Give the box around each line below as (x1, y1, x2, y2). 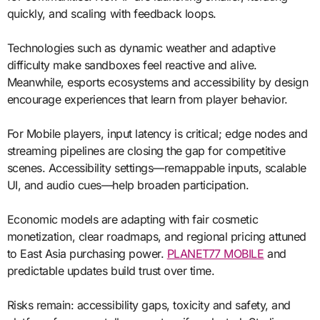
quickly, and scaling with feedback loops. (6, 6, 216, 21)
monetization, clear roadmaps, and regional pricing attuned (6, 229, 306, 244)
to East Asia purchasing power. (6, 246, 167, 261)
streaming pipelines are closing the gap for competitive (6, 144, 286, 159)
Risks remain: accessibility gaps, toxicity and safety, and (6, 298, 291, 313)
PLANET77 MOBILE (166, 246, 264, 261)
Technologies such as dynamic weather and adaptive (6, 41, 276, 56)
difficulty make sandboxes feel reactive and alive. (6, 58, 257, 73)
